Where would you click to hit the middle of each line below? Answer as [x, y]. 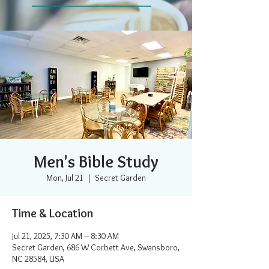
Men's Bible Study [96, 162]
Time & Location [53, 213]
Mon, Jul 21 [65, 178]
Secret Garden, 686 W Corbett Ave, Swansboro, [96, 247]
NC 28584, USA [38, 259]
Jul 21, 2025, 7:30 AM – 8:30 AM [65, 236]
